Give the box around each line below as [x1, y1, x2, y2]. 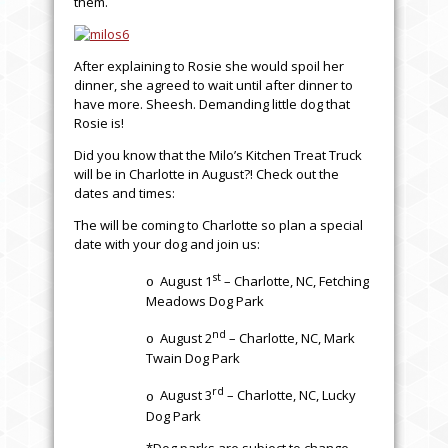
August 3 [160, 386, 212, 405]
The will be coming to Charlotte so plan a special [74, 215, 363, 234]
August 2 [160, 329, 212, 348]
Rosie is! [74, 113, 124, 132]
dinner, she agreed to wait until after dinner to [74, 75, 353, 94]
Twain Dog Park [146, 349, 240, 368]
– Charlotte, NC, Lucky [224, 386, 356, 405]
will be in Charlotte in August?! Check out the [74, 164, 339, 183]
